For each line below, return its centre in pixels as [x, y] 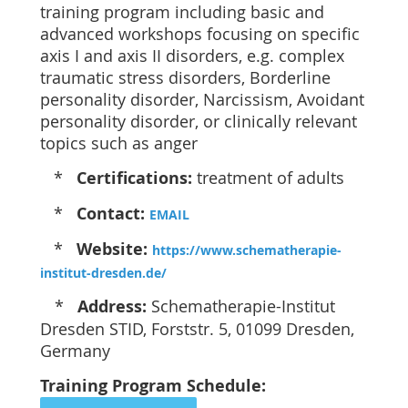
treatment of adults [268, 178]
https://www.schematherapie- [247, 250]
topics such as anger [119, 143]
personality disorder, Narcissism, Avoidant [202, 99]
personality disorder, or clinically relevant [199, 121]
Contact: [111, 214]
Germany [75, 351]
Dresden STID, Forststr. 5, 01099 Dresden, [197, 329]
